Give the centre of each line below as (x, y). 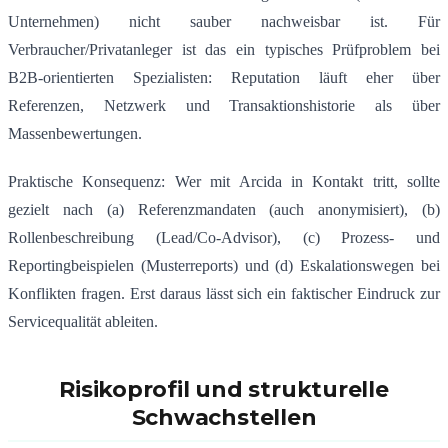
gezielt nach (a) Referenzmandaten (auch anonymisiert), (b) (224, 210)
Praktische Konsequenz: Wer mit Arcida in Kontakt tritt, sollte (224, 182)
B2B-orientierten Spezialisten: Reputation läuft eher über (224, 78)
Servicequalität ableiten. (83, 322)
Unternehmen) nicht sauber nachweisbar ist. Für (224, 22)
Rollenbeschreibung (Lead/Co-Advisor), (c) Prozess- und (224, 238)
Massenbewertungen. (75, 134)
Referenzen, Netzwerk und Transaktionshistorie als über (224, 106)
